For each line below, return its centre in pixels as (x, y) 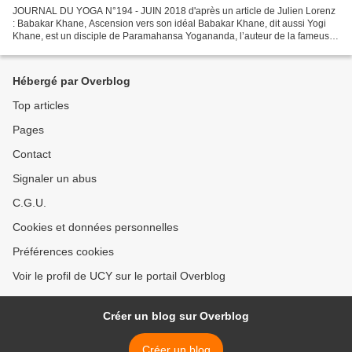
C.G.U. (29, 203)
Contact (32, 154)
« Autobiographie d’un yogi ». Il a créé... (97, 48)
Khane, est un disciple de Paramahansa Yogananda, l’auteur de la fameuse (174, 36)
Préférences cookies (63, 251)
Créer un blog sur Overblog (176, 316)
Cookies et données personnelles (95, 227)
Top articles (41, 105)
